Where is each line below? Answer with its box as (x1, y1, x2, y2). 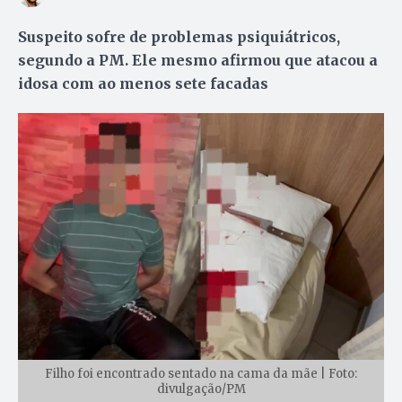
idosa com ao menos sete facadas (18, 74, 268, 92)
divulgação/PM (156, 380, 246, 397)
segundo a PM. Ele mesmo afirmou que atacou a (18, 50, 378, 69)
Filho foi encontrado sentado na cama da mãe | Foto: (45, 365, 357, 381)
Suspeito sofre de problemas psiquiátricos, (18, 27, 340, 46)
